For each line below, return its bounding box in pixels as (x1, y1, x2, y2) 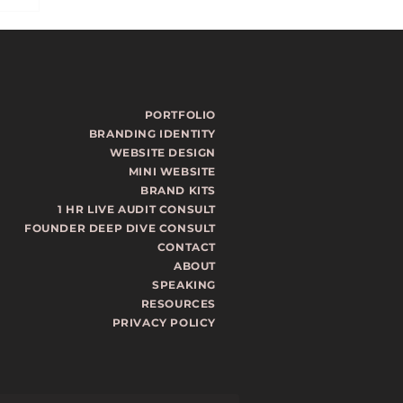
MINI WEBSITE (128, 164, 216, 178)
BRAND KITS (140, 183, 216, 197)
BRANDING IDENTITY (88, 126, 216, 140)
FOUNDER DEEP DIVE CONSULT (24, 220, 216, 235)
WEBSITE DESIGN (109, 145, 216, 159)
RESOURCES (140, 296, 216, 310)
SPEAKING (152, 277, 216, 291)
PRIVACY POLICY (112, 315, 216, 329)
